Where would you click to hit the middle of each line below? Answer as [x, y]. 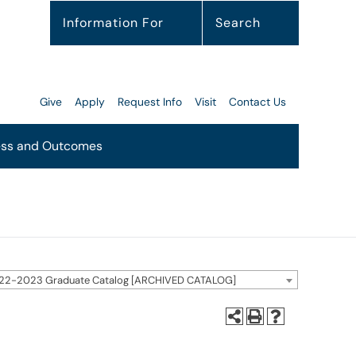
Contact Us [257, 102]
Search [238, 23]
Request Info [150, 102]
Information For [113, 23]
